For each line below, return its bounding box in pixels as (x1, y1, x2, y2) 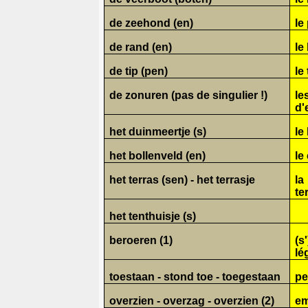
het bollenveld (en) (109, 149, 206, 162)
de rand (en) (109, 41, 173, 53)
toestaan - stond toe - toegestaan (109, 270, 281, 283)
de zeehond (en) (109, 16, 194, 29)
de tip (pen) (109, 65, 168, 77)
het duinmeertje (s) (109, 125, 207, 137)
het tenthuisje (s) (109, 210, 197, 222)
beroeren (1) (109, 234, 173, 246)
